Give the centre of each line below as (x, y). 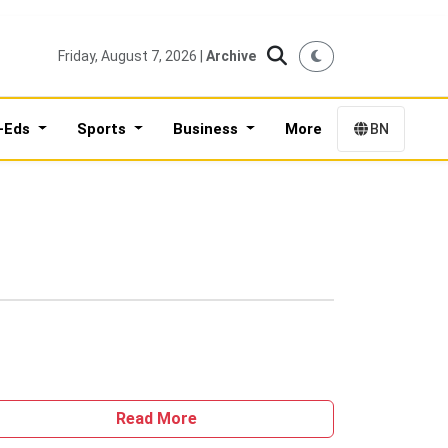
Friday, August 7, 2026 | (131, 55)
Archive (230, 55)
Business (207, 129)
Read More (156, 418)
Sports (103, 129)
